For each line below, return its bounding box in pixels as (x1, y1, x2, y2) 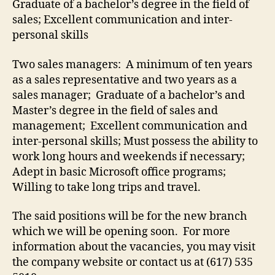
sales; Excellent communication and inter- (12, 13, 233, 27)
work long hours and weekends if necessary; (12, 149, 247, 164)
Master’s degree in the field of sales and (12, 103, 218, 118)
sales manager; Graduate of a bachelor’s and (12, 88, 245, 103)
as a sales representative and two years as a (12, 72, 237, 87)
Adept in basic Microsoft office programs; (12, 165, 228, 179)
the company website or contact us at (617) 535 (12, 255, 253, 269)
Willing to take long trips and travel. (12, 180, 201, 195)
